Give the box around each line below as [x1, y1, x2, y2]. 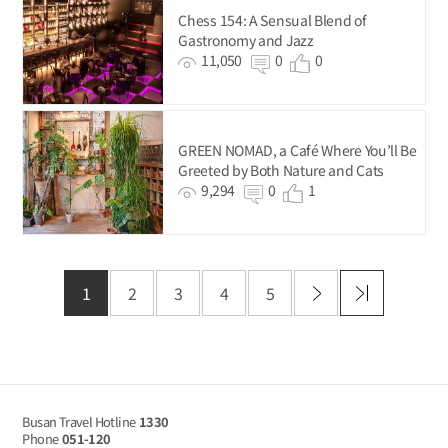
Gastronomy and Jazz [178, 29, 314, 50]
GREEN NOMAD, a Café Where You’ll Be [178, 139, 417, 160]
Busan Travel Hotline [22, 411, 136, 431]
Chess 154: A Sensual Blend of [178, 9, 367, 30]
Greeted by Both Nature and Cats [178, 159, 385, 180]
